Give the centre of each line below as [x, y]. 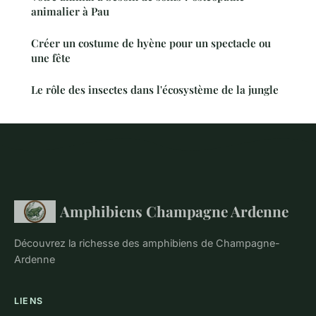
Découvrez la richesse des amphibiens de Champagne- [147, 243]
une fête [51, 58]
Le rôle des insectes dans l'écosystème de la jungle [155, 90]
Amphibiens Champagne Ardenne [174, 211]
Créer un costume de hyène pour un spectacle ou [151, 43]
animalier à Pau [70, 12]
